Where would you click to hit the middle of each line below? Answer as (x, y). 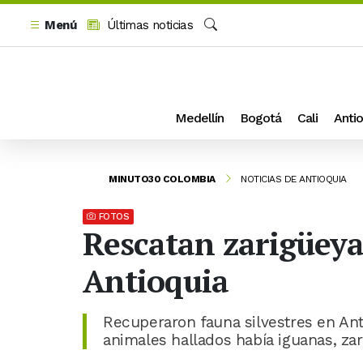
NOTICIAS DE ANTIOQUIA (294, 179)
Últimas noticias (148, 25)
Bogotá (261, 117)
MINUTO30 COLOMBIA (162, 179)
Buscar (222, 43)
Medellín (199, 117)
